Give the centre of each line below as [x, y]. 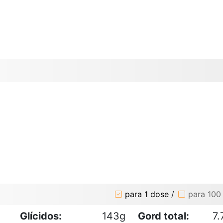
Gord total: [164, 216]
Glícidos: [41, 216]
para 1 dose [147, 194]
